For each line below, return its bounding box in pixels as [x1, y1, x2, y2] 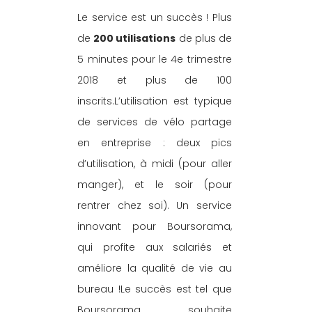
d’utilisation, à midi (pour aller [77, 156, 235, 171]
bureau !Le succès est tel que [77, 281, 235, 296]
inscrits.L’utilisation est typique [77, 93, 235, 108]
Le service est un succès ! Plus [77, 10, 235, 24]
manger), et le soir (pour [77, 177, 235, 192]
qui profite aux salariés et [77, 240, 235, 254]
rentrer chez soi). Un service [77, 198, 235, 212]
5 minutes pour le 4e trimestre [77, 52, 235, 66]
